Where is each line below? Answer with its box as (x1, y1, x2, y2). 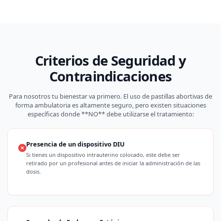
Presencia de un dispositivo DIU (26, 139, 125, 148)
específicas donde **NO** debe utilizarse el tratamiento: (27, 109, 194, 118)
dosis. (26, 167, 41, 175)
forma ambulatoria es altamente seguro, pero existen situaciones (15, 100, 206, 110)
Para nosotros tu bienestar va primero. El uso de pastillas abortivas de (9, 91, 212, 101)
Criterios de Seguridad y (35, 51, 186, 70)
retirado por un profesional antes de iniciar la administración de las (26, 159, 201, 167)
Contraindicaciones (49, 67, 172, 86)
